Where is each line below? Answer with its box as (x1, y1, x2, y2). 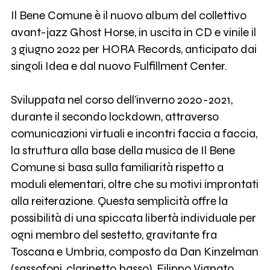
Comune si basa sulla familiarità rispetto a (10, 160, 224, 175)
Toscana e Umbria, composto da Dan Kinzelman (10, 245, 259, 259)
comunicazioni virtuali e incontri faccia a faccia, (10, 127, 257, 141)
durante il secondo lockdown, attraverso (10, 110, 219, 124)
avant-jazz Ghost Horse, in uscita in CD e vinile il (10, 25, 256, 40)
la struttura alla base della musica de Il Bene (10, 143, 235, 158)
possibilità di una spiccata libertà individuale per (10, 211, 256, 225)
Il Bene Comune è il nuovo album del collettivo (10, 8, 246, 23)
